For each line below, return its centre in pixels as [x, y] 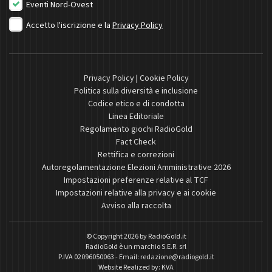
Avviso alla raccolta [136, 206]
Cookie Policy [164, 79]
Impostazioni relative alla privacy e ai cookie [136, 193]
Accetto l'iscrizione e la [69, 26]
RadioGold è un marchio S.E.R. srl [136, 247]
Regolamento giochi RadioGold [136, 130]
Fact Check [136, 142]
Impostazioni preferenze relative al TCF [136, 181]
